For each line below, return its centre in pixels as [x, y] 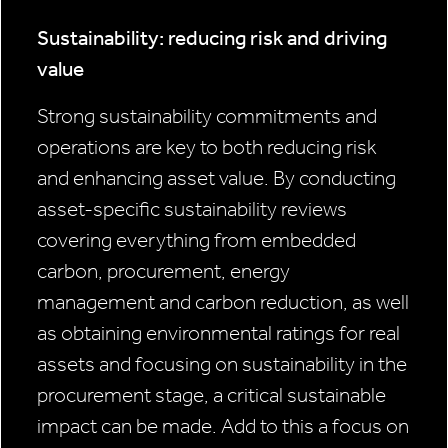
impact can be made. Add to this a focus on [223, 426]
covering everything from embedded [196, 240]
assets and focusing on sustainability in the [222, 364]
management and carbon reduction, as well [223, 302]
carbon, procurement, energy [163, 271]
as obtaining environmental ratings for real [218, 333]
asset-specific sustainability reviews [192, 209]
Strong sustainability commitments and [207, 116]
